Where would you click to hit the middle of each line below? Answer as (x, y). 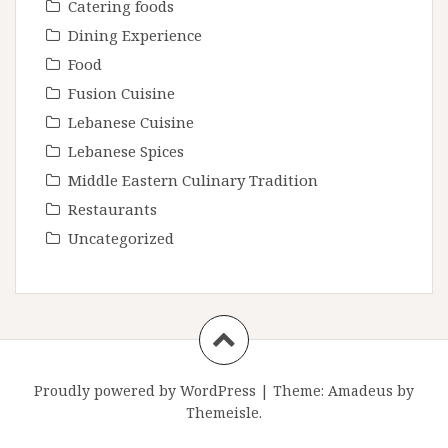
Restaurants (112, 209)
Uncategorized (121, 238)
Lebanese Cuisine (131, 122)
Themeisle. (224, 413)
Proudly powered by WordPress (145, 391)
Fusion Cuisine (121, 93)
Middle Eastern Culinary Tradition (193, 180)
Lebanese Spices (126, 151)
